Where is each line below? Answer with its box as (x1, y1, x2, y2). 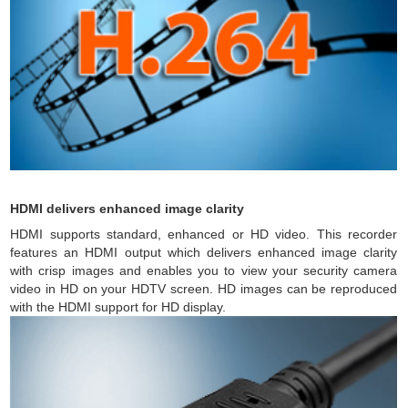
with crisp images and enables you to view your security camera (10, 263, 398, 278)
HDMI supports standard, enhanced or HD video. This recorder (10, 227, 398, 241)
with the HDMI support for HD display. (10, 300, 227, 314)
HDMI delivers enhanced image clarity (10, 201, 245, 216)
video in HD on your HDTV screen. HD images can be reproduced (10, 281, 398, 296)
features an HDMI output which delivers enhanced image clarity (10, 245, 398, 260)
